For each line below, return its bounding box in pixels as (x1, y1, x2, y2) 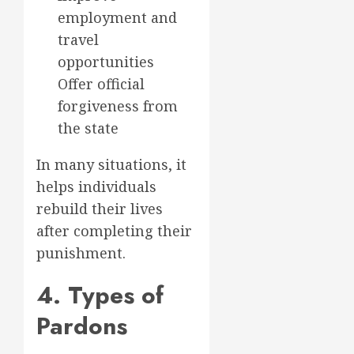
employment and (58, 8, 177, 27)
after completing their (36, 221, 192, 240)
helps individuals (36, 177, 156, 196)
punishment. (36, 243, 126, 262)
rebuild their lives (36, 199, 163, 218)
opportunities (58, 52, 154, 71)
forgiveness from (58, 96, 178, 115)
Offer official (58, 74, 145, 93)
